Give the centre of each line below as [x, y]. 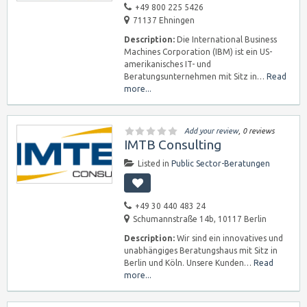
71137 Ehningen [164, 20]
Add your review [211, 131]
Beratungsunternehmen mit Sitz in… [195, 76]
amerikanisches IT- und [168, 64]
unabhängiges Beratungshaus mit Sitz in [201, 250]
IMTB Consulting [173, 145]
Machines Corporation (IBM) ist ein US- [198, 52]
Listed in [155, 163]
